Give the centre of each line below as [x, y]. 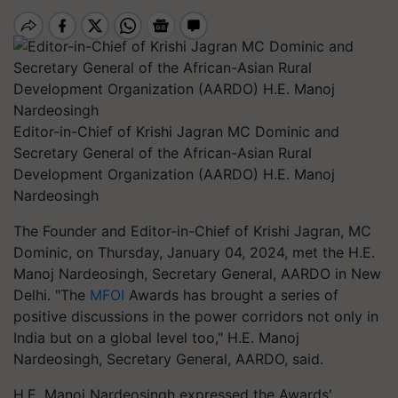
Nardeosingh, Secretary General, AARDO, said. [168, 359]
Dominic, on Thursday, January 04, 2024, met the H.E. [194, 252]
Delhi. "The [52, 295]
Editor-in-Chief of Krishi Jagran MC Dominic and [176, 131]
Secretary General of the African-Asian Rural [163, 153]
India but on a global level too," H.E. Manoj [156, 338]
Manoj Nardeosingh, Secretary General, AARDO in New [197, 274]
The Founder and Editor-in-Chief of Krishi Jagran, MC [192, 231]
